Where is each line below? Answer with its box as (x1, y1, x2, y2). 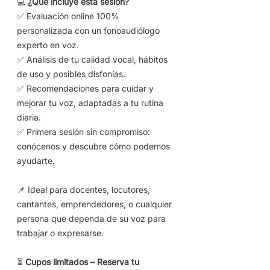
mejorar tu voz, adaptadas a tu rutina (17, 98, 163, 108)
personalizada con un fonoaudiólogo (17, 25, 160, 36)
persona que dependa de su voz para (17, 213, 166, 224)
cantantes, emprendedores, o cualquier (17, 199, 172, 209)
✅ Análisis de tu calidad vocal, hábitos (17, 54, 168, 64)
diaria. (17, 112, 41, 122)
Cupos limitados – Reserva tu (25, 257, 139, 267)
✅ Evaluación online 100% (17, 11, 119, 21)
